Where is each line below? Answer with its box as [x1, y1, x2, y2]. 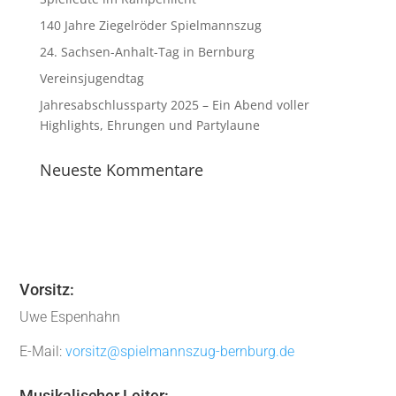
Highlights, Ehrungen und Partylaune [39, 117, 260, 133]
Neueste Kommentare [39, 159, 203, 180]
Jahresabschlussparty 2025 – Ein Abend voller [39, 96, 309, 113]
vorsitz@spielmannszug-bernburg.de [65, 343, 295, 360]
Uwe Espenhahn [19, 308, 121, 325]
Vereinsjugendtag [39, 70, 144, 87]
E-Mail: [19, 343, 66, 360]
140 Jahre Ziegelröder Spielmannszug [39, 17, 262, 34]
